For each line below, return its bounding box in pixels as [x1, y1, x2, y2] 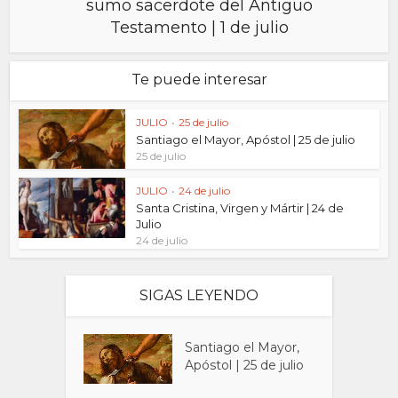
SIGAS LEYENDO [139, 287, 259, 305]
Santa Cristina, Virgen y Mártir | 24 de [136, 201, 345, 216]
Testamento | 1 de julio [109, 18, 289, 37]
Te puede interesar [131, 71, 267, 88]
